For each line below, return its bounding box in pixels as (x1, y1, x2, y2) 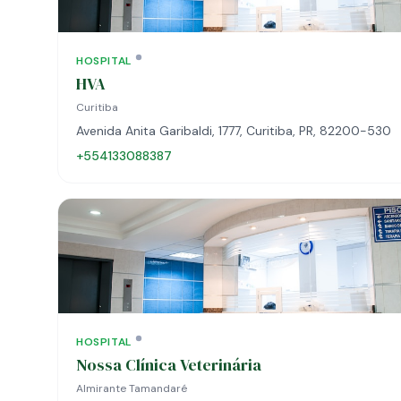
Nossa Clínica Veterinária (76, 354, 261, 376)
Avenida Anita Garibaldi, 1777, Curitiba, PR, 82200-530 (76, 123, 391, 139)
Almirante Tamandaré (76, 381, 187, 396)
